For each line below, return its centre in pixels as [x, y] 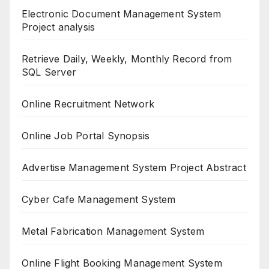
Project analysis [59, 27]
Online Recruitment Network [88, 104]
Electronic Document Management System [122, 14]
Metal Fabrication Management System [113, 231]
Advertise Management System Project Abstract [134, 167]
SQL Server [49, 72]
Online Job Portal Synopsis [86, 135]
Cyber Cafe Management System [99, 199]
